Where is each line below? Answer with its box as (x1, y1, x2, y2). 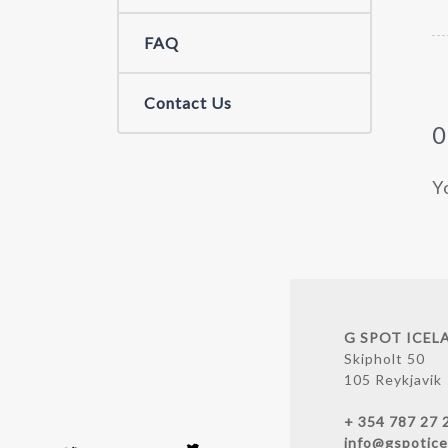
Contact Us (144, 92, 232, 112)
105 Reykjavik (343, 371, 442, 389)
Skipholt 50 (343, 350, 425, 368)
